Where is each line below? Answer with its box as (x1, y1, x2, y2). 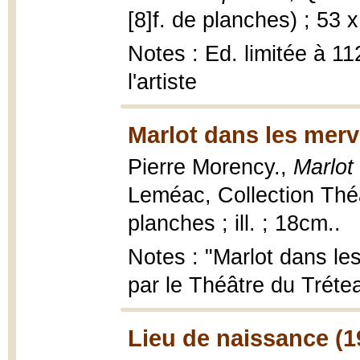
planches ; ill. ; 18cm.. (128, 211, 341, 235)
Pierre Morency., (128, 155, 293, 179)
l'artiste (128, 70, 197, 94)
